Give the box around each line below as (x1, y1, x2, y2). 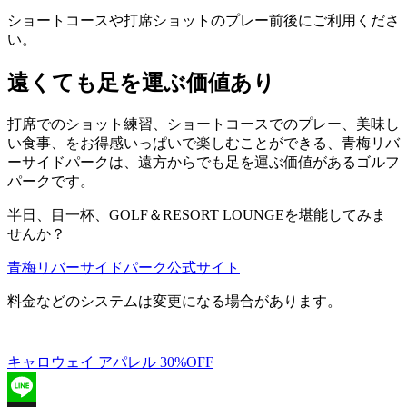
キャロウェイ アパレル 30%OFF (7, 353, 213, 370)
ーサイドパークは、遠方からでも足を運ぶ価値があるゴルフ (7, 154, 400, 170)
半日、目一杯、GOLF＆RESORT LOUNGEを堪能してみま (7, 206, 386, 223)
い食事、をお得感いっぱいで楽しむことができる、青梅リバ (7, 134, 400, 151)
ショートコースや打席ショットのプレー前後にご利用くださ (7, 13, 400, 29)
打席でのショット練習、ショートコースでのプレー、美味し (7, 115, 400, 132)
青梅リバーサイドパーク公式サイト (7, 259, 240, 275)
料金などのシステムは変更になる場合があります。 (7, 293, 342, 309)
